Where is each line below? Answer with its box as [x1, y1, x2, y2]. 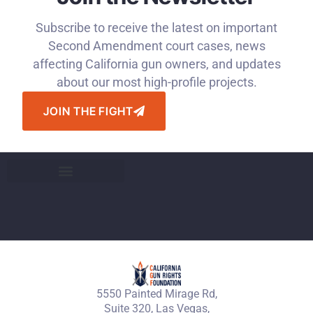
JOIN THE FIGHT [43, 104, 133, 119]
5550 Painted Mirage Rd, [96, 287, 217, 301]
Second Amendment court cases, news [48, 39, 265, 54]
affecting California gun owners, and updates [32, 57, 281, 72]
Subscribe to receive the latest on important [36, 21, 277, 36]
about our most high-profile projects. [56, 75, 257, 90]
